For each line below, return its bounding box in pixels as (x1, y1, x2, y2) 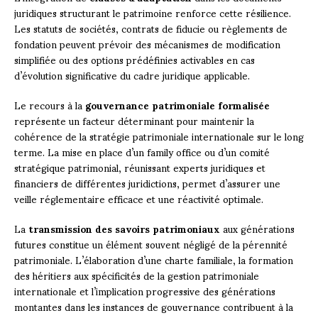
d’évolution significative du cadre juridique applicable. (14, 60, 250, 89)
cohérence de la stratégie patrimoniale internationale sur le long (14, 121, 304, 150)
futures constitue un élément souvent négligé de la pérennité (14, 229, 287, 258)
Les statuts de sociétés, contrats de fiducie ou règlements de (14, 13, 287, 43)
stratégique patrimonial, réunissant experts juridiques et (14, 152, 265, 182)
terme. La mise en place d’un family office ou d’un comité (14, 136, 270, 166)
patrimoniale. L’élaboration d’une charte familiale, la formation (14, 244, 293, 274)
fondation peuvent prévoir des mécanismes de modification (14, 28, 280, 58)
